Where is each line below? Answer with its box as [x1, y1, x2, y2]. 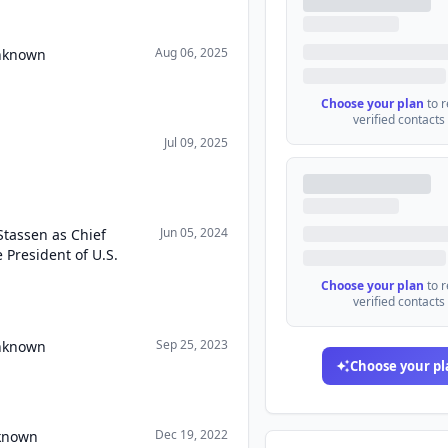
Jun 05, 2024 [160, 224, 229, 241]
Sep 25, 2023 [156, 336, 229, 353]
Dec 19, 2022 [155, 426, 229, 443]
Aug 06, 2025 [155, 44, 229, 61]
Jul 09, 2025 [164, 134, 229, 151]
